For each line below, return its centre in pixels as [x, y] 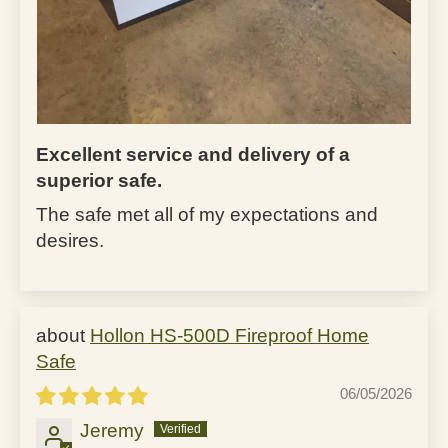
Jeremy [112, 430]
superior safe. [99, 180]
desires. [70, 240]
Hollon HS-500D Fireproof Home [229, 335]
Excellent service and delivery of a [193, 154]
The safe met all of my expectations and [207, 214]
